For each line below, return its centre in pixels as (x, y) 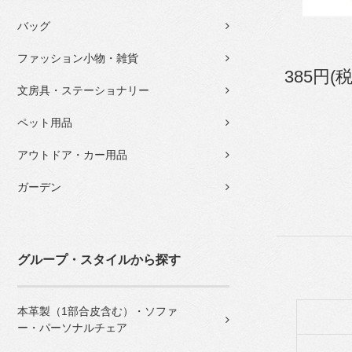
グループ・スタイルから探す (99, 260)
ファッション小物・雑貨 (78, 58)
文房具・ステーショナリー (83, 90)
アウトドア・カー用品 (72, 155)
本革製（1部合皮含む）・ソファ (97, 311)
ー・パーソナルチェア (72, 328)
